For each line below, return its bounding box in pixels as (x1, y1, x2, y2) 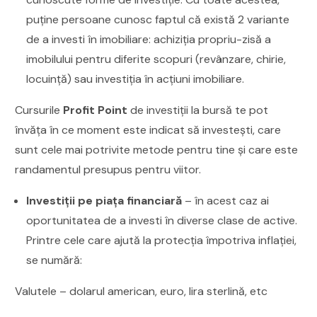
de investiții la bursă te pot (127, 102, 269, 117)
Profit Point (63, 102, 128, 117)
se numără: (26, 252, 83, 267)
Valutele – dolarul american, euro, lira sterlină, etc (15, 283, 268, 299)
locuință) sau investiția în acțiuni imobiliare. (26, 71, 245, 86)
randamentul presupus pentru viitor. (15, 161, 202, 177)
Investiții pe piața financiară (26, 192, 183, 208)
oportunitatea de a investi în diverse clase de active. (26, 212, 298, 228)
